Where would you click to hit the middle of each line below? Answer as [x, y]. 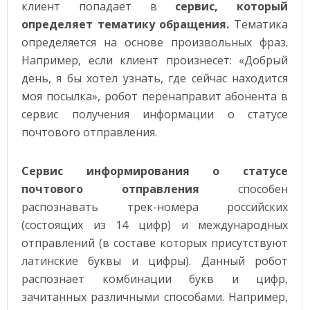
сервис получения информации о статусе [155, 114]
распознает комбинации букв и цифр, [155, 279]
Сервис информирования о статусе [155, 171]
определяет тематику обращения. [126, 24]
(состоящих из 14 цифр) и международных [155, 225]
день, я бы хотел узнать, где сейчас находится [155, 78]
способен [244, 189]
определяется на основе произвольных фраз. [155, 42]
